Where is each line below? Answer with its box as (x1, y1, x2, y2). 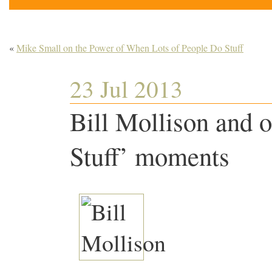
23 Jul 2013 (70, 72, 183, 104)
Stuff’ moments (70, 138, 229, 173)
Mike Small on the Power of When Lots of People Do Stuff (16, 41, 243, 54)
